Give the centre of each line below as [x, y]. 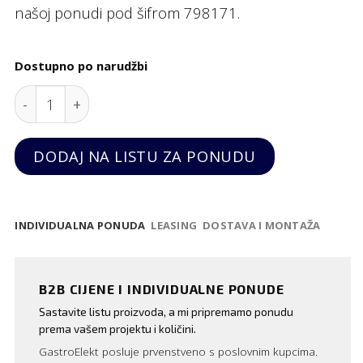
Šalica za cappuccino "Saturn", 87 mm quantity [171, 96]
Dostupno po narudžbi [81, 65]
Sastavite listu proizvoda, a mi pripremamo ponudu [167, 311]
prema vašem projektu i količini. [118, 328]
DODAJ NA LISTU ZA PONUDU [145, 156]
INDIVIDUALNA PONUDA [80, 226]
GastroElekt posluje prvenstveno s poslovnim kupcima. [179, 351]
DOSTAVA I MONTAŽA [262, 226]
